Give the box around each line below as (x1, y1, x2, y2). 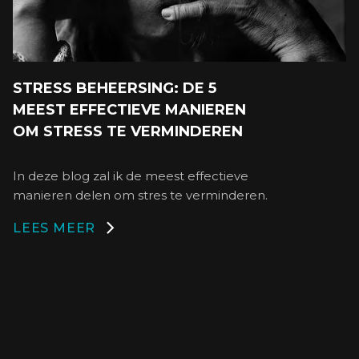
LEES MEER (13, 220, 96, 236)
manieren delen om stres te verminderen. (13, 187, 268, 203)
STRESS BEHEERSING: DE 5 (13, 79, 216, 97)
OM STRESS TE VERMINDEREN (13, 122, 243, 140)
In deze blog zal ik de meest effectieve (13, 167, 248, 184)
